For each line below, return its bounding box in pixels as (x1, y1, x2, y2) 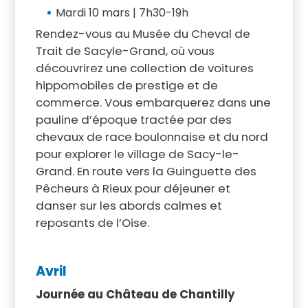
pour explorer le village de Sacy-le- (35, 145, 239, 162)
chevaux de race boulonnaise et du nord (35, 128, 268, 145)
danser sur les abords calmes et (35, 197, 222, 214)
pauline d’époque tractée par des (35, 111, 232, 128)
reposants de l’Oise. (35, 214, 149, 231)
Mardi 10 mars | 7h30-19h (55, 4, 188, 21)
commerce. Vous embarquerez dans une (35, 93, 271, 111)
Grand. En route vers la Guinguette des (35, 162, 256, 179)
